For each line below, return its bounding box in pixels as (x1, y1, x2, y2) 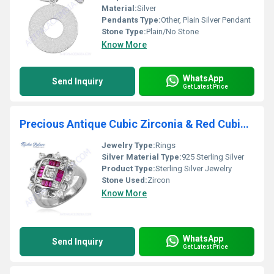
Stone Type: (102, 27, 146, 36)
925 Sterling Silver (182, 152, 244, 161)
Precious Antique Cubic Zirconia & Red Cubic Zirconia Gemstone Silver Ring (240, 117, 249, 130)
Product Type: (102, 164, 155, 173)
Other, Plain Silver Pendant (161, 15, 251, 24)
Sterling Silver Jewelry (155, 164, 232, 173)
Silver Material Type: (102, 152, 182, 161)
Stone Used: (102, 176, 147, 185)
